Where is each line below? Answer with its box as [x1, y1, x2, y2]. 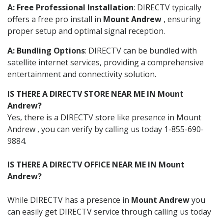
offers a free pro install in [7, 13, 103, 25]
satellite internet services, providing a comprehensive [7, 56, 204, 68]
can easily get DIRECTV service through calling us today [7, 206, 211, 217]
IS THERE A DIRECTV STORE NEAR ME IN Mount [7, 88, 184, 99]
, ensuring [162, 13, 201, 25]
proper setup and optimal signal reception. [7, 25, 165, 36]
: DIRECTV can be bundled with [85, 45, 197, 56]
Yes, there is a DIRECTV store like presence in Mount [7, 111, 201, 123]
